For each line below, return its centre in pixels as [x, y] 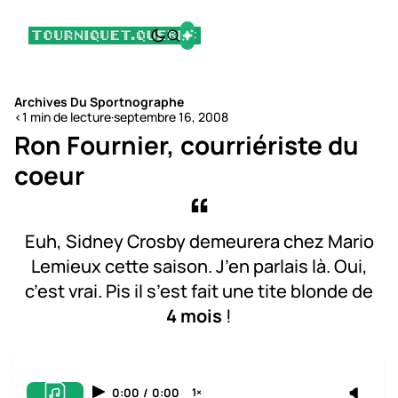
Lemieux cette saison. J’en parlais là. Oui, [199, 266]
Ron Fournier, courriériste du [187, 145]
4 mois [194, 316]
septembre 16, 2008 [171, 117]
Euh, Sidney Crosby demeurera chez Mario [199, 241]
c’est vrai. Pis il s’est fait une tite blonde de [199, 291]
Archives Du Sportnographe [99, 102]
